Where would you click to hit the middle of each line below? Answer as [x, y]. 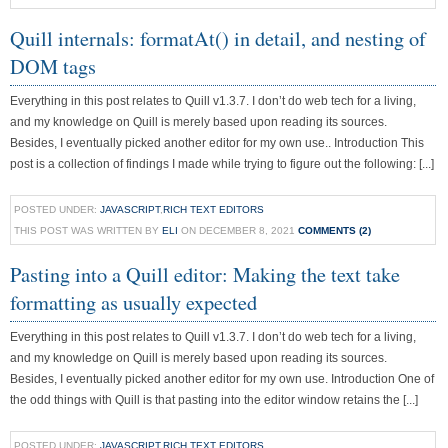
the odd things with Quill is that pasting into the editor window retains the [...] [214, 400]
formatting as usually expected [133, 302]
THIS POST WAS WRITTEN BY [88, 230]
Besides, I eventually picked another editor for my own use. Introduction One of [222, 379]
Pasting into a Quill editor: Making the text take [205, 274]
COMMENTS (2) [334, 230]
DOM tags [53, 66]
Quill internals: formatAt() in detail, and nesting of [218, 38]
